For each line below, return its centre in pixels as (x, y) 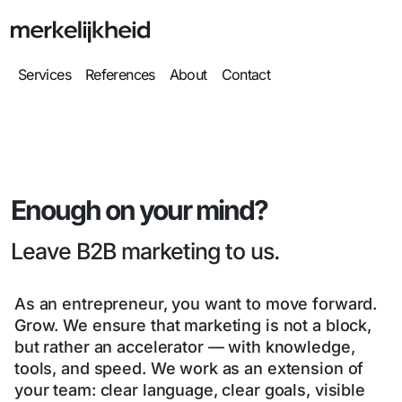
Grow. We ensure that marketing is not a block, (193, 325)
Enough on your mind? (139, 210)
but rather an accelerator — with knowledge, (185, 347)
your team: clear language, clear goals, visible (190, 390)
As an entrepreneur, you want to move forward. (196, 304)
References (120, 74)
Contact (246, 74)
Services (44, 74)
